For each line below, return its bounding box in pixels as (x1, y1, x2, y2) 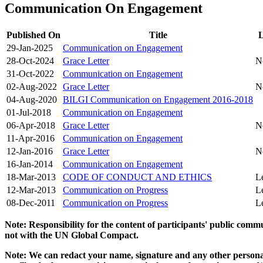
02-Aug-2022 (6, 82, 57, 92)
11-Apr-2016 (6, 133, 55, 144)
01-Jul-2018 (6, 107, 51, 118)
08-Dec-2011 (6, 198, 55, 208)
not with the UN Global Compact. (5, 230, 139, 241)
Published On (6, 30, 60, 41)
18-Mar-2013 (6, 172, 56, 183)
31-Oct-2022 (6, 69, 54, 79)
